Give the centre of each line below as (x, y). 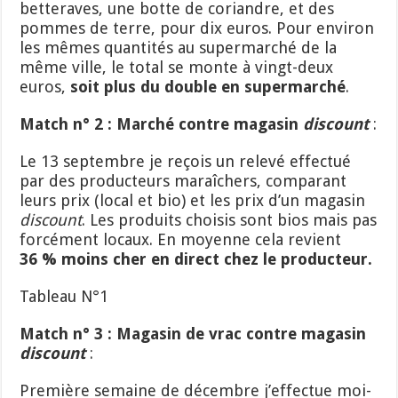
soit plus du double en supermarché (208, 86)
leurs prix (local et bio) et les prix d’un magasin (193, 200)
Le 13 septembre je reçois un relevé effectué (186, 161)
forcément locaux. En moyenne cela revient (181, 239)
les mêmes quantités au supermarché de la (179, 47)
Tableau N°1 (64, 296)
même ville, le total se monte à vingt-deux (177, 67)
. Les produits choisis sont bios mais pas (230, 219)
